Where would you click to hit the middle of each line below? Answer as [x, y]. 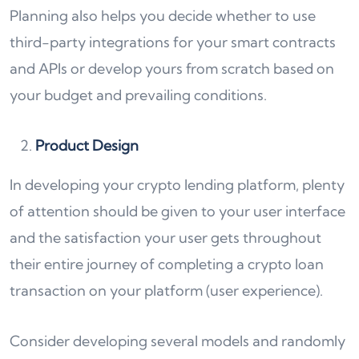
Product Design [87, 145]
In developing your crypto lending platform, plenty [177, 184]
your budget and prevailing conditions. [140, 95]
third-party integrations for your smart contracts [173, 42]
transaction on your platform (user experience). [166, 290]
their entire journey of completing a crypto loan [167, 264]
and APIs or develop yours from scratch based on [172, 68]
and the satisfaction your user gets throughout [165, 237]
